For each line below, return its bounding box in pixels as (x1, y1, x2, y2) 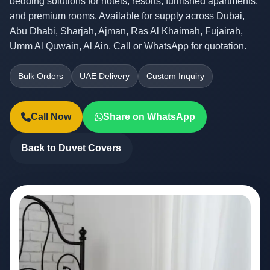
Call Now (31, 111, 72, 122)
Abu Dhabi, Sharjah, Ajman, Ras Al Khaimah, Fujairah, (10, 26, 243, 36)
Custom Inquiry (146, 71, 204, 81)
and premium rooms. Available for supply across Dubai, (10, 11, 245, 21)
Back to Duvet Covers (21, 143, 122, 154)
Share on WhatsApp (102, 111, 195, 122)
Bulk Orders (17, 71, 63, 81)
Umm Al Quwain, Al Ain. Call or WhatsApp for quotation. (10, 41, 246, 51)
